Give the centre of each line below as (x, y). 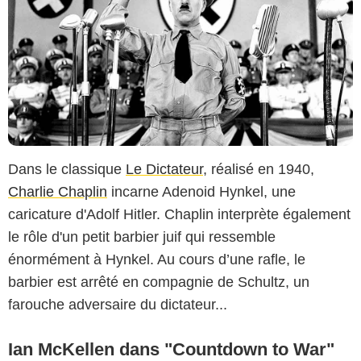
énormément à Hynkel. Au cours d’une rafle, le (157, 259)
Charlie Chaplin (58, 191)
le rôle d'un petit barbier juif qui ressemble (142, 237)
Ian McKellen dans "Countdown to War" (171, 349)
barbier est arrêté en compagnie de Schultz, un (159, 282)
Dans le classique (67, 169)
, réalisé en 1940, (259, 169)
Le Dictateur (164, 169)
